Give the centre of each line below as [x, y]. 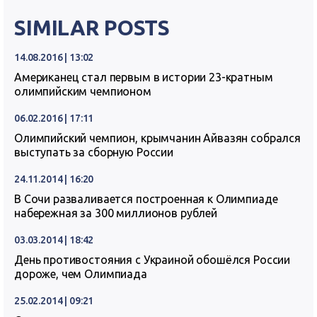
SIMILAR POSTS [92, 28]
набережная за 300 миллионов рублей [116, 213]
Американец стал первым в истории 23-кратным [144, 77]
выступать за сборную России [94, 152]
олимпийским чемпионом [83, 91]
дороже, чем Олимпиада [81, 274]
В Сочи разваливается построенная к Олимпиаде [146, 199]
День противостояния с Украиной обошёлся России [152, 260]
